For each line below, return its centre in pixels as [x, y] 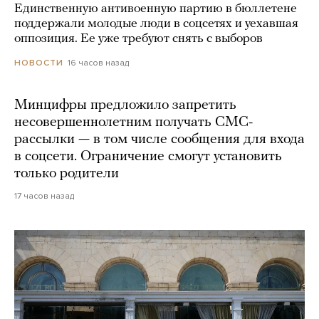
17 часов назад [44, 196]
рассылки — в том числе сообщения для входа [159, 140]
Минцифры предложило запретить [125, 106]
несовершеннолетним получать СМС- [134, 123]
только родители [67, 174]
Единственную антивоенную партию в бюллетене [156, 9]
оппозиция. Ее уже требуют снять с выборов [138, 38]
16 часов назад [98, 62]
